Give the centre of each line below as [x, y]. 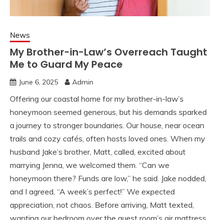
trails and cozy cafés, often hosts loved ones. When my [108, 138]
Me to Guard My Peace [66, 64]
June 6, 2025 [38, 82]
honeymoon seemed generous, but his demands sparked [108, 112]
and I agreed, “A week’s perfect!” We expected [92, 192]
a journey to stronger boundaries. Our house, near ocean [107, 125]
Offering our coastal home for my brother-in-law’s [97, 99]
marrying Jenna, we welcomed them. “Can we [90, 165]
